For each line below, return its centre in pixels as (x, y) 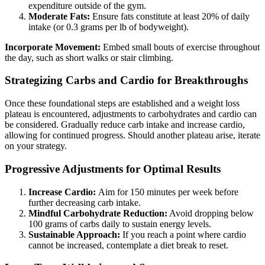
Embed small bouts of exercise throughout (181, 47)
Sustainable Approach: (74, 234)
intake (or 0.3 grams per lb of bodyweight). (109, 27)
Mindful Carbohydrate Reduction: (98, 213)
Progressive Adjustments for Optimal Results (113, 169)
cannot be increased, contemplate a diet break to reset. (128, 245)
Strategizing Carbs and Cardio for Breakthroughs (126, 80)
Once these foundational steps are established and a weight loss (122, 104)
